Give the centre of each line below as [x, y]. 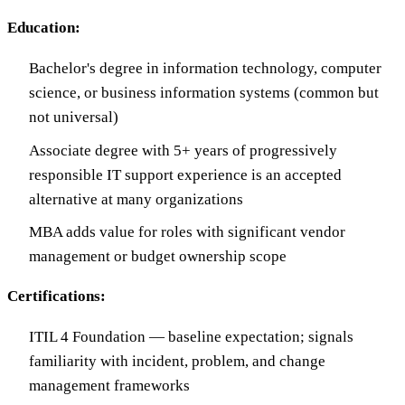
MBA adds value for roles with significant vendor [187, 231]
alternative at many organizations [136, 199]
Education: [44, 28]
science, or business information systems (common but [204, 93]
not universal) [74, 118]
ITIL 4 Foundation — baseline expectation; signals [191, 336]
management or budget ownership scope [158, 256]
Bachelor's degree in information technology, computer [205, 69]
